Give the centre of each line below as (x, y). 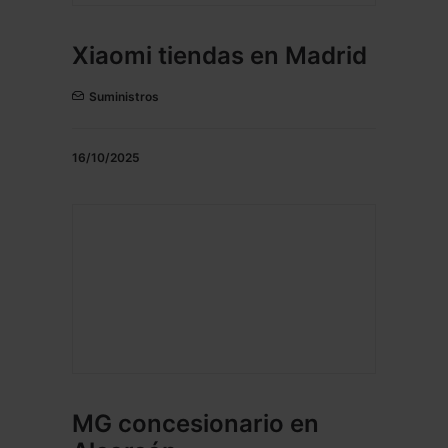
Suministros (124, 97)
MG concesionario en (195, 424)
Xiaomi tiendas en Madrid (219, 56)
